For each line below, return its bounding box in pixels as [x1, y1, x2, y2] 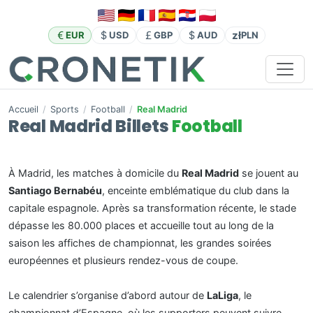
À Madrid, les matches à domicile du [8, 167, 182, 180]
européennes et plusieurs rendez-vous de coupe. [8, 254, 238, 267]
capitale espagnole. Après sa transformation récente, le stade [8, 202, 296, 214]
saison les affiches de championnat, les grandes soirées [8, 237, 272, 249]
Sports [50, 104, 79, 115]
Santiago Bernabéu [8, 184, 102, 197]
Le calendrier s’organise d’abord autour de [8, 289, 207, 302]
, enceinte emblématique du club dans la [102, 184, 289, 197]
